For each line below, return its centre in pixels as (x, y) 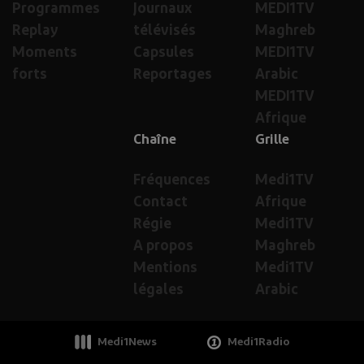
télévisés (165, 31)
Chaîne (155, 140)
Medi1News (127, 342)
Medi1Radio (258, 342)
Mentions (166, 268)
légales (159, 290)
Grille (272, 140)
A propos (164, 246)
